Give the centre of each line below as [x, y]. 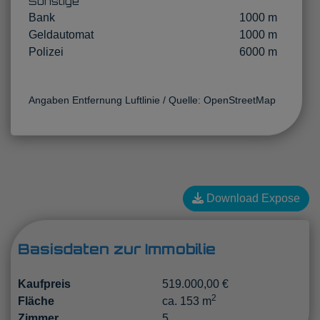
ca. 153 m [186, 301]
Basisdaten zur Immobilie [117, 249]
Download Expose [252, 198]
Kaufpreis [44, 284]
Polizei [46, 51]
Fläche [36, 301]
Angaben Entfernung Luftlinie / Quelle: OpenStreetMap [152, 100]
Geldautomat [61, 34]
